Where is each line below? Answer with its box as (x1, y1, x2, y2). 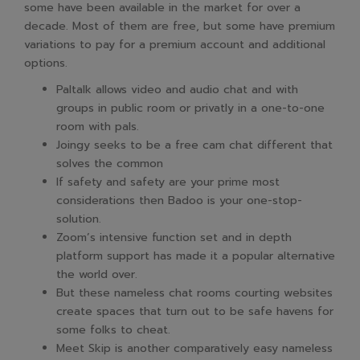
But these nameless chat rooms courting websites (56, 284, 333, 301)
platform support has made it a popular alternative (56, 247, 335, 264)
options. (24, 55, 67, 72)
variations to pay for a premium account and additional (24, 36, 325, 53)
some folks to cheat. (56, 321, 170, 338)
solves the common (56, 155, 163, 172)
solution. (56, 211, 101, 227)
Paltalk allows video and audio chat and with (56, 81, 298, 98)
